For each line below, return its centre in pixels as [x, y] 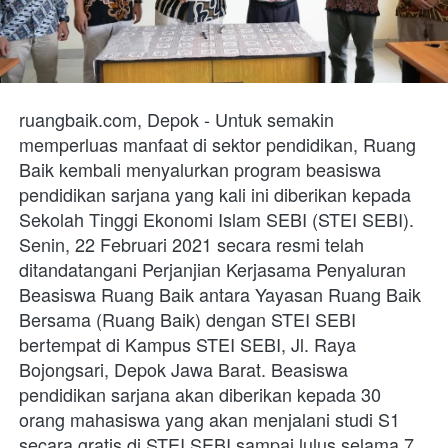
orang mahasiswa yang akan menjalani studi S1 [209, 418]
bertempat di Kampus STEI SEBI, [155, 343]
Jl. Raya [323, 343]
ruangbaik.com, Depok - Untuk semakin [176, 118]
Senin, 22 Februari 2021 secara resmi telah [191, 243]
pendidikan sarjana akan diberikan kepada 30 [200, 393]
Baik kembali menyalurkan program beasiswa [200, 168]
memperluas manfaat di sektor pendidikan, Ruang [217, 143]
